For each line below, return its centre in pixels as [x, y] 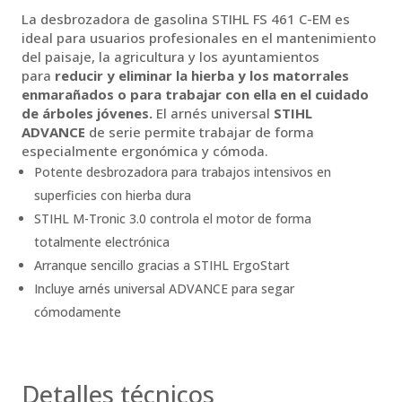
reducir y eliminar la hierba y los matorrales [202, 76]
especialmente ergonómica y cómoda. [145, 151]
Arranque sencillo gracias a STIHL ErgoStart [162, 266]
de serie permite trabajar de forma [201, 132]
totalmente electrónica [102, 242]
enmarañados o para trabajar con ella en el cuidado [195, 95]
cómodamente [78, 312]
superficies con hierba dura [113, 196]
